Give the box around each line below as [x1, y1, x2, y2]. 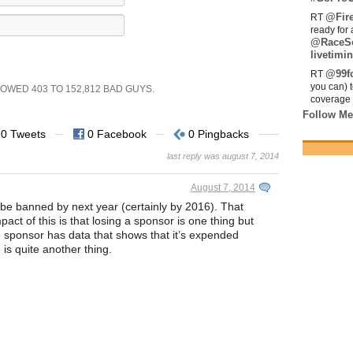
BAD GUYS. [101, 84, 154, 95]
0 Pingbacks [188, 128, 249, 141]
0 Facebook [87, 128, 147, 141]
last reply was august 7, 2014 [167, 151, 279, 162]
